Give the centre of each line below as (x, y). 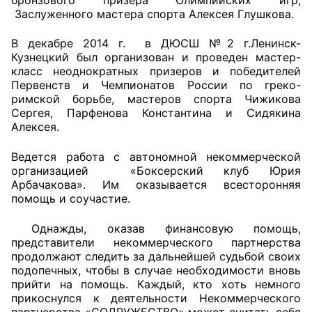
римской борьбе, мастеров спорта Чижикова (156, 99)
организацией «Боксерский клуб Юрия (156, 171)
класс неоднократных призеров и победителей (156, 71)
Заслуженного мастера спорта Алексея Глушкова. (153, 14)
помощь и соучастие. (71, 199)
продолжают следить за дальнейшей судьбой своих (156, 256)
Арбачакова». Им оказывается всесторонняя (156, 185)
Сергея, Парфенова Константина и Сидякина (156, 113)
